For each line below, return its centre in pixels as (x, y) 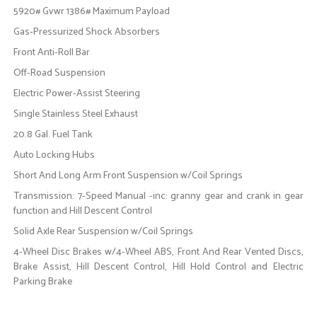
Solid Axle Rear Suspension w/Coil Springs (104, 232)
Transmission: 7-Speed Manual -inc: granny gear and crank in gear (158, 197)
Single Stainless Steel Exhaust (76, 115)
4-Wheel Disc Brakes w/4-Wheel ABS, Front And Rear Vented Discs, (158, 253)
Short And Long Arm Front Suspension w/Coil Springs (128, 176)
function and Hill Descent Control (83, 212)
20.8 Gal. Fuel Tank (53, 135)
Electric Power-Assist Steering (77, 94)
